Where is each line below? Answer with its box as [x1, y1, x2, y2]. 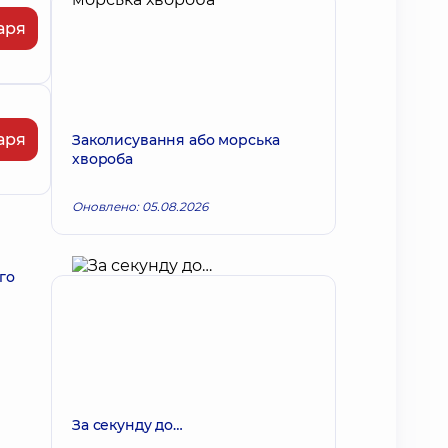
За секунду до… [72, 416, 184, 434]
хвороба [72, 150, 134, 168]
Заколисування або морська [72, 131, 280, 149]
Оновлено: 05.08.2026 [72, 199, 208, 214]
